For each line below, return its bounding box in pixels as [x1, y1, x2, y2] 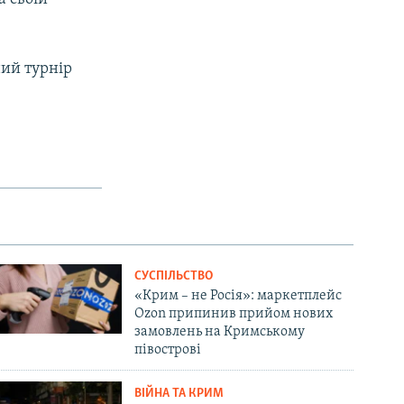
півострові [134, 342, 202, 357]
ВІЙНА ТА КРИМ [134, 386, 225, 400]
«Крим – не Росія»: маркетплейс [134, 288, 343, 303]
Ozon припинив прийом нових [134, 306, 334, 321]
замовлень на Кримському [134, 324, 306, 339]
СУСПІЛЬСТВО [134, 269, 214, 283]
